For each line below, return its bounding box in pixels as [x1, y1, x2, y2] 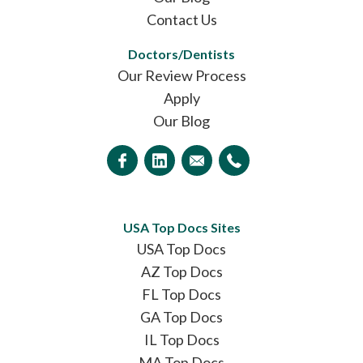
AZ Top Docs [140, 262, 223, 280]
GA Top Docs [140, 307, 223, 326]
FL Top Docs [142, 284, 221, 303]
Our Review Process [117, 66, 246, 84]
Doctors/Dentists [128, 45, 235, 62]
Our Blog [153, 111, 210, 130]
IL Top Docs [143, 330, 220, 348]
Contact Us [146, 10, 217, 28]
